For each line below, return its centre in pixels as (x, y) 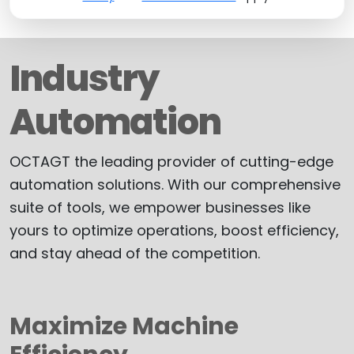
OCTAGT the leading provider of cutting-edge (171, 162)
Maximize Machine (124, 326)
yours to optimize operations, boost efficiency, (174, 230)
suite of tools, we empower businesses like (160, 207)
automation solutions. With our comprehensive (175, 185)
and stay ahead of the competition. (135, 253)
